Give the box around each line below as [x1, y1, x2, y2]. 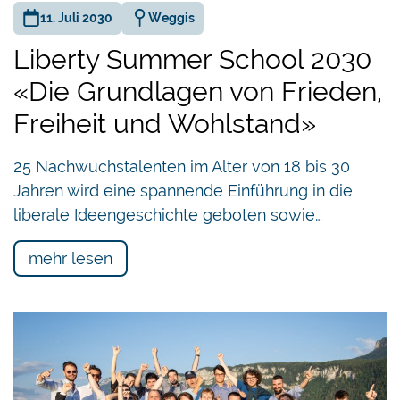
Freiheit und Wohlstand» [13, 107, 316, 139]
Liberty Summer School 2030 [13, 43, 371, 75]
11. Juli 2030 [40, 10, 112, 25]
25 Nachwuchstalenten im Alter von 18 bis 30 [13, 156, 350, 176]
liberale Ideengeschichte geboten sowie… [13, 204, 322, 224]
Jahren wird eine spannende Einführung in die [13, 180, 353, 200]
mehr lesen [29, 248, 112, 268]
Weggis [148, 10, 195, 25]
